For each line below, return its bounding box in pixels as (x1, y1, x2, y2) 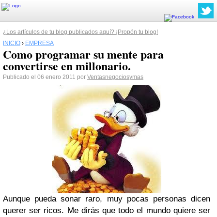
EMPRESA (25, 40, 54, 46)
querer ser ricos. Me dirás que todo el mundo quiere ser (3, 206, 210, 215)
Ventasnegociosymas (87, 74, 143, 80)
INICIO (3, 40, 20, 46)
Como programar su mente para (3, 46, 164, 62)
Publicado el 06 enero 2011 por (3, 74, 87, 80)
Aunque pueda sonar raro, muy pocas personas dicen (3, 194, 210, 203)
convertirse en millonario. (3, 57, 131, 74)
